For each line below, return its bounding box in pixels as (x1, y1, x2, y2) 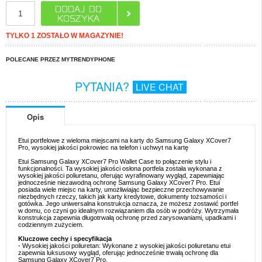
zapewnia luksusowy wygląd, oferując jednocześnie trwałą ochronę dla (18, 249, 218, 257)
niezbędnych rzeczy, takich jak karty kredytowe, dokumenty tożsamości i (18, 193, 226, 201)
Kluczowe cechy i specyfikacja (18, 235, 112, 243)
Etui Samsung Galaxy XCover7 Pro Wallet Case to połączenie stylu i (18, 158, 211, 166)
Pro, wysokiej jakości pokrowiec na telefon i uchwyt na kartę (18, 144, 188, 151)
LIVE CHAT (136, 80, 184, 94)
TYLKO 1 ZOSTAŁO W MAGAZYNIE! (6, 32, 123, 40)
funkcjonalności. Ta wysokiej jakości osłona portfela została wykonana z (18, 165, 222, 173)
